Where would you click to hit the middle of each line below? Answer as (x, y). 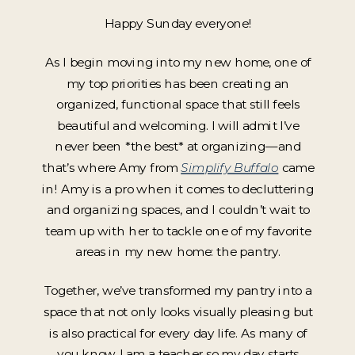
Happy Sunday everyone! (178, 23)
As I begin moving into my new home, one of (178, 62)
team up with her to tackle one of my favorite (178, 231)
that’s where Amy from (112, 168)
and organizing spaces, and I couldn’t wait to (178, 210)
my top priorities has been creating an (178, 83)
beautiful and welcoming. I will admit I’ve (178, 125)
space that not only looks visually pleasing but (178, 312)
